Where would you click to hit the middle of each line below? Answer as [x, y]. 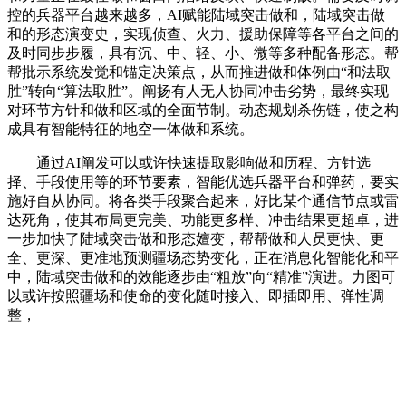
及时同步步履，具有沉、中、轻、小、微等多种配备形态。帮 [203, 53]
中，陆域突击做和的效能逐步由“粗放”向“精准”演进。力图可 [201, 277]
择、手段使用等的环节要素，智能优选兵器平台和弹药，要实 [203, 182]
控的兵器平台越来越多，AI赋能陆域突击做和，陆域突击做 [196, 15]
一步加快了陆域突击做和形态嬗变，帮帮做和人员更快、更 [196, 239]
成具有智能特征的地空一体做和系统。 [130, 129]
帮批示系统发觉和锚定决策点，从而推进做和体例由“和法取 [199, 72]
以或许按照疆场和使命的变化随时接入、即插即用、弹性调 [196, 296]
